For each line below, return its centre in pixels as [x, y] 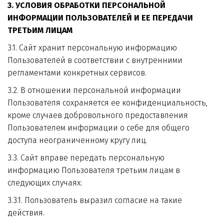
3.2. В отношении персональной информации [94, 90]
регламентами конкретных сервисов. [77, 73]
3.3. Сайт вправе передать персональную [86, 158]
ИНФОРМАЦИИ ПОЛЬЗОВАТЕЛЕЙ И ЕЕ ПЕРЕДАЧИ [100, 18]
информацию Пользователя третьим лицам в [94, 170]
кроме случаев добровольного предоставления [98, 115]
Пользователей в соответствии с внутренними [95, 60]
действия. [26, 213]
